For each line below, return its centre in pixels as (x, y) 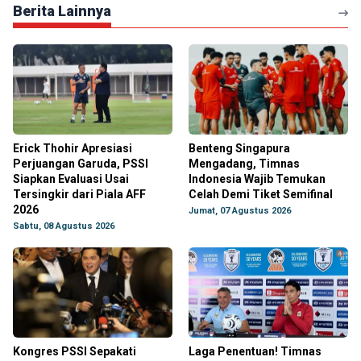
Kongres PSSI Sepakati (75, 351)
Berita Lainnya (62, 11)
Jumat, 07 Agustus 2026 (240, 211)
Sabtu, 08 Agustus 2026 (64, 226)
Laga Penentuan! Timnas (255, 351)
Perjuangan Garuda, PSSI (81, 164)
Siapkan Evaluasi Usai (71, 179)
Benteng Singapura (239, 148)
